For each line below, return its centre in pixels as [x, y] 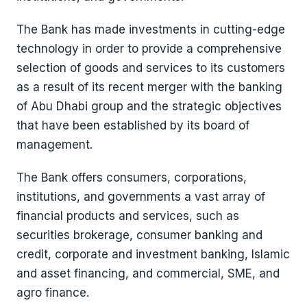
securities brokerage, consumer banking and [139, 235]
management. [54, 145]
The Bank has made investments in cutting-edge [151, 29]
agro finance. [53, 293]
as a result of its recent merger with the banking [149, 87]
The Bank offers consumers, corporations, [132, 177]
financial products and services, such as [128, 216]
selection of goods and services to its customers [151, 68]
